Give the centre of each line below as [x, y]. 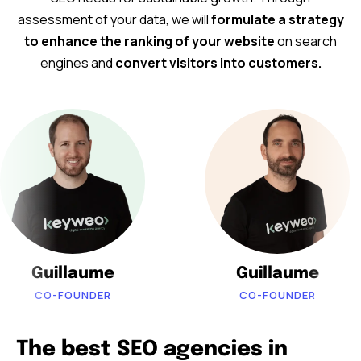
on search [306, 41]
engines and [77, 63]
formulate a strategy [277, 20]
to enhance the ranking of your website [149, 41]
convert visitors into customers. [218, 63]
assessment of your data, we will [114, 20]
